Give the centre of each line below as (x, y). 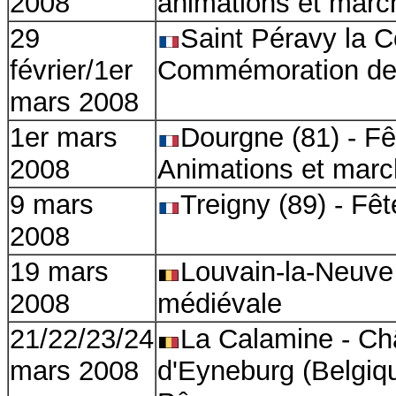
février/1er (71, 70)
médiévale (220, 304)
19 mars (59, 272)
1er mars (64, 137)
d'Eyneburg (226, 371)
